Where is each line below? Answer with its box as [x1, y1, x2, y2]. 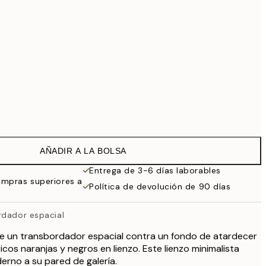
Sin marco [67, 107, 109, 117]
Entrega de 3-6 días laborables [89, 165, 221, 176]
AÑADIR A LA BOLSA [40, 146, 126, 156]
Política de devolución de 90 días [89, 181, 231, 192]
